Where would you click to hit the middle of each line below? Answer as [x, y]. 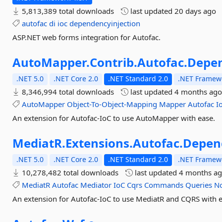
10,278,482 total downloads [69, 172]
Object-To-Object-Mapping [112, 104]
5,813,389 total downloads [67, 11]
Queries [199, 185]
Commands [164, 185]
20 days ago [195, 11]
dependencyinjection [105, 23]
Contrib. [114, 62]
